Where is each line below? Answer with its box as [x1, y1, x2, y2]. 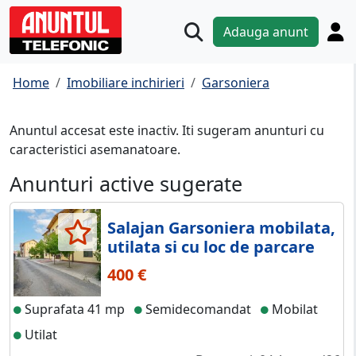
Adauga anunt [223, 23, 308, 41]
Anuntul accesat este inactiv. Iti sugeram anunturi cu [10, 122, 324, 140]
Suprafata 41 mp [21, 300, 125, 319]
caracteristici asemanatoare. [10, 141, 180, 159]
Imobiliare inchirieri [67, 74, 184, 92]
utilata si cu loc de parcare [107, 236, 315, 258]
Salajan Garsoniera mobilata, [107, 217, 335, 239]
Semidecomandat [142, 300, 251, 319]
